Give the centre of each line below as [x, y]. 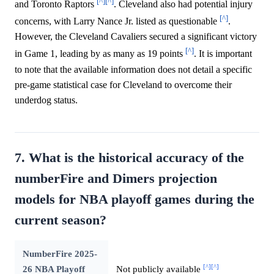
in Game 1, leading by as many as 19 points [100, 54]
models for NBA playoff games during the [135, 199]
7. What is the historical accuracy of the [129, 157]
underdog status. [46, 100]
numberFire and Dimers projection [116, 178]
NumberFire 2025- [60, 253]
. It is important [223, 54]
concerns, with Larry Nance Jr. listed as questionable [117, 21]
